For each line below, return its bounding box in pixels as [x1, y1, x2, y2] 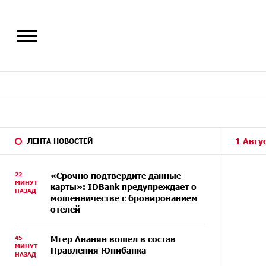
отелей [50, 204, 80, 214]
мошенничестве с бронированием [50, 193, 198, 203]
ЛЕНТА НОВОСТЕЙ [27, 137, 93, 145]
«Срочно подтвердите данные [50, 170, 181, 180]
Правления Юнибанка [50, 245, 146, 255]
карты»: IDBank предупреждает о [50, 182, 197, 192]
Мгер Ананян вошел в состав [50, 234, 176, 244]
